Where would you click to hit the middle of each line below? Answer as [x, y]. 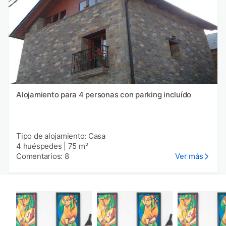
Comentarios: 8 [43, 156]
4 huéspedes [39, 146]
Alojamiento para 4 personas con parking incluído [104, 95]
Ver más [189, 156]
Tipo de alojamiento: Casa [61, 136]
